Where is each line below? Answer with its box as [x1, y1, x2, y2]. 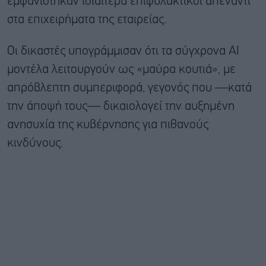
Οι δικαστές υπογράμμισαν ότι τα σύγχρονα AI [7, 46, 239, 58]
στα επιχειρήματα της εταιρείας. [7, 14, 167, 26]
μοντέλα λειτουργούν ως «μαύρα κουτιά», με [7, 64, 236, 76]
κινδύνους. [7, 138, 64, 150]
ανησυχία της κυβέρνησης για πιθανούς [7, 119, 208, 131]
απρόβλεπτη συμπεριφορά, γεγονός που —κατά [7, 83, 252, 94]
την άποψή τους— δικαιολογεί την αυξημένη [7, 101, 235, 113]
